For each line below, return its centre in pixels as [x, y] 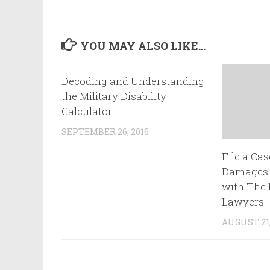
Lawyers [243, 202]
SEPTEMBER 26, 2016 [105, 132]
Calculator [87, 111]
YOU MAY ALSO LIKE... [143, 46]
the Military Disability [114, 96]
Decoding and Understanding [133, 81]
